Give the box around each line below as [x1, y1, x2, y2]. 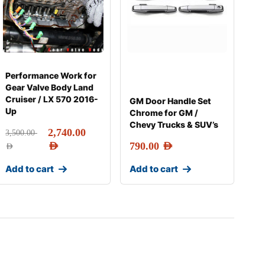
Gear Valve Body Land [5, 82, 94, 92]
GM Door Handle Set [129, 96, 211, 106]
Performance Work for [5, 70, 97, 80]
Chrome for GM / [129, 108, 198, 118]
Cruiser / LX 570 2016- [5, 94, 99, 104]
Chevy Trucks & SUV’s [129, 119, 218, 130]
